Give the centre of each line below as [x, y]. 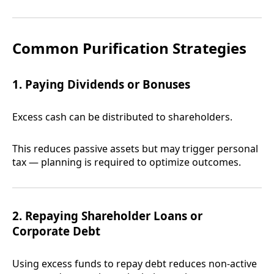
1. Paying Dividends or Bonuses [101, 84]
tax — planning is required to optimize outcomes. [127, 162]
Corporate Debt [56, 231]
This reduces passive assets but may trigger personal [135, 149]
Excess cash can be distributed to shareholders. [122, 117]
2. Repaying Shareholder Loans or [107, 216]
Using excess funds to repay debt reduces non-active [135, 264]
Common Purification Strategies [129, 48]
